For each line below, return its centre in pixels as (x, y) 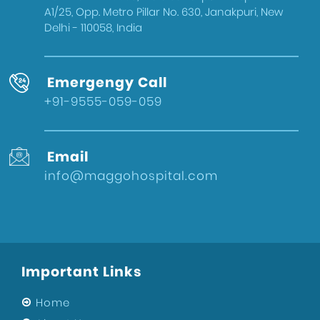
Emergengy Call (107, 83)
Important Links (82, 272)
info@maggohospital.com (131, 176)
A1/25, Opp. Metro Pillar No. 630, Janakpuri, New (164, 12)
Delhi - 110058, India (93, 28)
